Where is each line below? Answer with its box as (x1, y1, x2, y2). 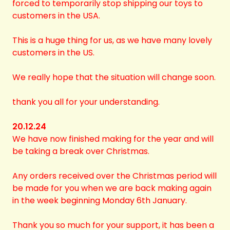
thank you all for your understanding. (12, 96, 160, 108)
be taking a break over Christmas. (12, 145, 149, 157)
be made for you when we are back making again (12, 182, 212, 194)
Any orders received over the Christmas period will (12, 170, 217, 182)
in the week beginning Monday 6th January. (12, 195, 187, 206)
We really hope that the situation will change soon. (12, 71, 216, 83)
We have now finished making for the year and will (12, 133, 214, 145)
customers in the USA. (12, 10, 100, 22)
